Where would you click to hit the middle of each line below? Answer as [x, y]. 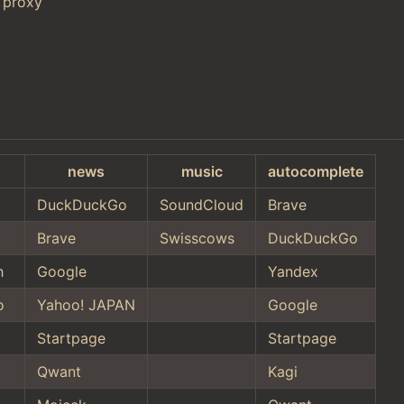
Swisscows [197, 238]
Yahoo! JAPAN [86, 304]
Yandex [293, 271]
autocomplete [316, 171]
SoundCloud [202, 204]
